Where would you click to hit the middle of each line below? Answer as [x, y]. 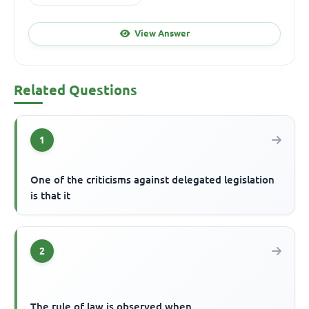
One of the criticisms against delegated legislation [153, 179]
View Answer [162, 33]
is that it [51, 195]
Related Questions [76, 90]
